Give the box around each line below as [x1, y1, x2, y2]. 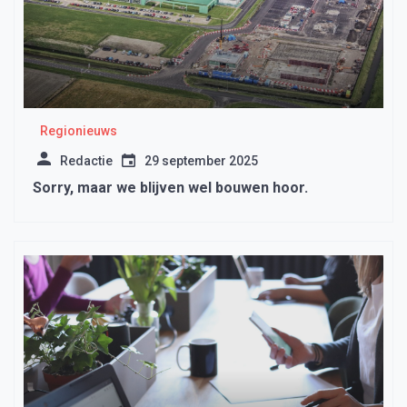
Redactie [60, 154, 113, 169]
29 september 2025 [144, 154, 258, 169]
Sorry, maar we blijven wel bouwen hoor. [33, 179, 308, 197]
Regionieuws [39, 124, 117, 139]
